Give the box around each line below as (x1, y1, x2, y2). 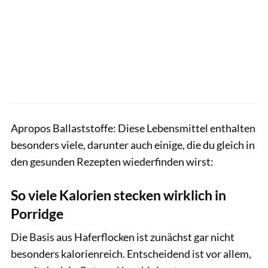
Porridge (11, 206, 63, 223)
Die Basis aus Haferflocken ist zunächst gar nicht (11, 230, 234, 244)
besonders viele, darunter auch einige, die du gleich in (11, 138, 255, 152)
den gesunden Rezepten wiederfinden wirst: (11, 155, 214, 169)
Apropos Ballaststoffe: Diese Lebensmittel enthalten (11, 121, 255, 135)
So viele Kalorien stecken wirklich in (11, 187, 226, 204)
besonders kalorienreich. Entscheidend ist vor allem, (11, 247, 251, 261)
